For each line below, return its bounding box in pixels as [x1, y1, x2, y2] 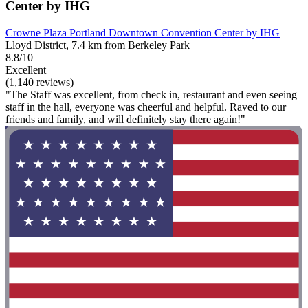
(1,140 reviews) [5, 76, 74, 89]
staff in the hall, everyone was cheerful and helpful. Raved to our [5, 101, 286, 113]
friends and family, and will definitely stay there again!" [5, 113, 245, 126]
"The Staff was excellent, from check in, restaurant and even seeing [5, 89, 297, 101]
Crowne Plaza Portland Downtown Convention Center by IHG [5, 27, 280, 39]
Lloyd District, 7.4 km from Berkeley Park [5, 39, 190, 52]
